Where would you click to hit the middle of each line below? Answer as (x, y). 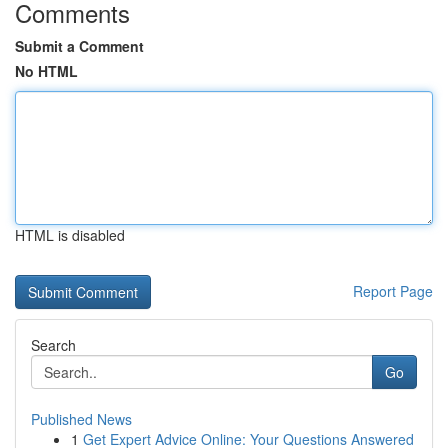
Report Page (393, 291)
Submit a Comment (79, 46)
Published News (81, 419)
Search (53, 345)
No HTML (46, 71)
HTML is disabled (70, 235)
